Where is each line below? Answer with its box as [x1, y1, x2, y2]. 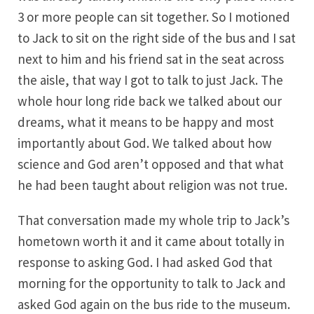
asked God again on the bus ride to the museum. [18, 296, 290, 313]
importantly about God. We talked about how [18, 135, 272, 151]
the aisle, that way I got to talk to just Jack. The [18, 71, 283, 88]
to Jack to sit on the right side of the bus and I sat [18, 29, 296, 46]
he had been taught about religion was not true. [18, 177, 287, 193]
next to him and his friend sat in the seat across [18, 50, 284, 67]
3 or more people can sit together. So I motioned [18, 8, 290, 25]
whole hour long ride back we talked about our [18, 93, 282, 109]
